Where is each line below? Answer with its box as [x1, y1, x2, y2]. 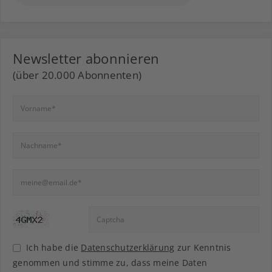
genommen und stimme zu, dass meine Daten [13, 257, 207, 269]
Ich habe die [26, 242, 81, 254]
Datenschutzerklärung [81, 242, 175, 254]
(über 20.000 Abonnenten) [13, 68, 141, 83]
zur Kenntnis [174, 242, 231, 254]
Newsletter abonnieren [13, 49, 160, 68]
